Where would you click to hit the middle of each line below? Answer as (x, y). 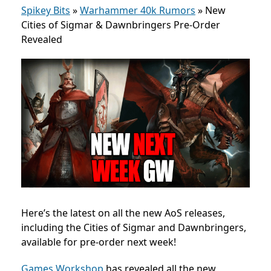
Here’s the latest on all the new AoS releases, (123, 213)
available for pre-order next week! (99, 242)
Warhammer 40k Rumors (138, 10)
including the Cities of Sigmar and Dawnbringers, (134, 227)
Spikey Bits (46, 10)
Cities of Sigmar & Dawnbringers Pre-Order (121, 25)
